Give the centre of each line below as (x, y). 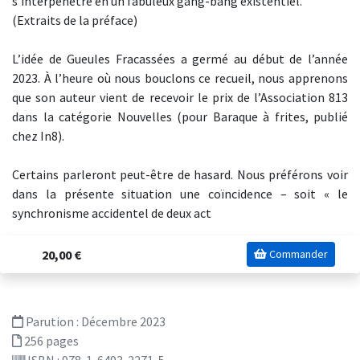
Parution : (52, 321)
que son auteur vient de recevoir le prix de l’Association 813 (180, 97)
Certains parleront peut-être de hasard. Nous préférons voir (180, 174)
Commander (297, 254)
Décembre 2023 (123, 321)
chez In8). (38, 136)
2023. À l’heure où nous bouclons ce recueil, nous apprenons (180, 78)
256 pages (50, 341)
